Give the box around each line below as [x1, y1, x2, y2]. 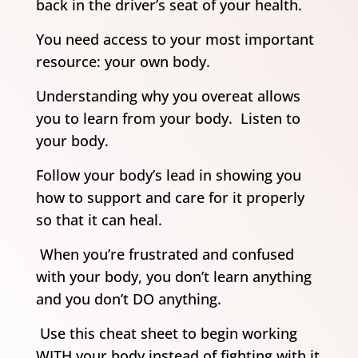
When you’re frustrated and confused [35, 245, 294, 264]
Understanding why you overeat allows [35, 86, 300, 105]
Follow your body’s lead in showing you [35, 165, 301, 185]
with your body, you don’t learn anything [35, 267, 312, 286]
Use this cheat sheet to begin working [35, 324, 297, 343]
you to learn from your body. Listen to [35, 109, 300, 128]
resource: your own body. [35, 52, 218, 71]
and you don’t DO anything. [35, 289, 221, 308]
